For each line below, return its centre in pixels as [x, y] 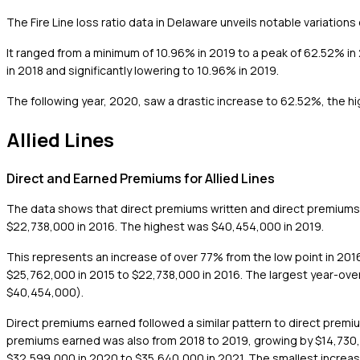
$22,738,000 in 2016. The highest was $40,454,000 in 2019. [165, 226]
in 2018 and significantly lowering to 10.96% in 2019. [143, 70]
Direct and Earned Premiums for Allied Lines [141, 178]
